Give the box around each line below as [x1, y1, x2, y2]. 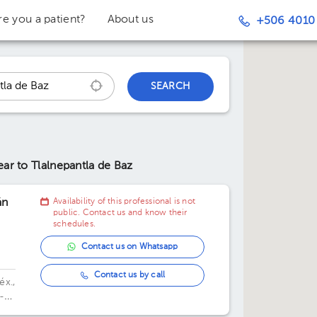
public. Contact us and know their [53, 209, 188, 217]
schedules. [53, 220, 96, 229]
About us [107, 14, 154, 25]
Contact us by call [93, 271, 166, 279]
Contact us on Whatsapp [81, 243, 178, 251]
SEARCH [150, 81, 191, 91]
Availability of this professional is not [53, 197, 195, 206]
